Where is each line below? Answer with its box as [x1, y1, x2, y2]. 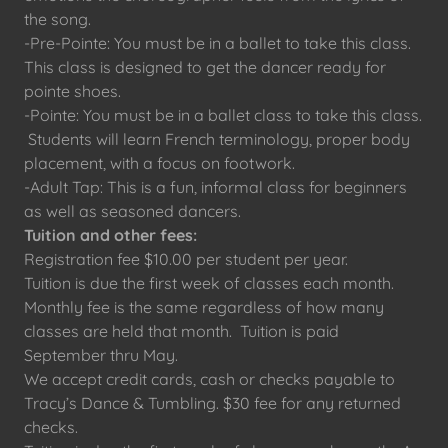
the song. [24, 9, 91, 29]
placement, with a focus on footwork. [24, 153, 295, 173]
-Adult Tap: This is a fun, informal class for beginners [24, 177, 407, 197]
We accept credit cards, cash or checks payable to [24, 369, 395, 389]
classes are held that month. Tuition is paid [24, 321, 339, 341]
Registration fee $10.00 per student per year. [24, 249, 348, 269]
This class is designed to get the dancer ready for [24, 57, 386, 77]
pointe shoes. [24, 81, 121, 101]
